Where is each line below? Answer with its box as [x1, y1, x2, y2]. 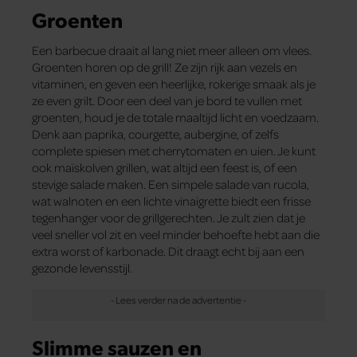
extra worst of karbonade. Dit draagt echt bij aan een [32, 243, 304, 260]
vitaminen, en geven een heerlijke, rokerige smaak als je [32, 76, 316, 92]
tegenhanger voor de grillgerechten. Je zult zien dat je [32, 210, 305, 226]
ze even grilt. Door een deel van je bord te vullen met [32, 92, 302, 109]
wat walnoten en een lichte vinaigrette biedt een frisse [32, 193, 311, 210]
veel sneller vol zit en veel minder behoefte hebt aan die [32, 226, 320, 243]
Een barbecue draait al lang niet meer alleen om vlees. [32, 42, 312, 59]
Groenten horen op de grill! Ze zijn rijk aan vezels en [32, 59, 297, 76]
